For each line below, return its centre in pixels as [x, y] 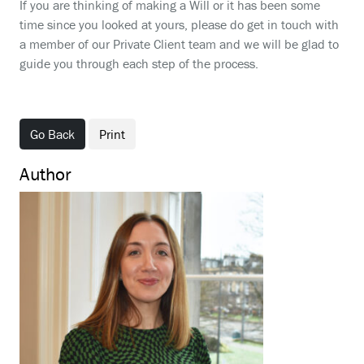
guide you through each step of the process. [139, 63]
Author [45, 174]
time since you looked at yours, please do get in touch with [179, 24]
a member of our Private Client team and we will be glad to [179, 44]
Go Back [52, 134]
